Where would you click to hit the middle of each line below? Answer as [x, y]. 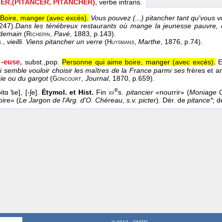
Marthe [149, 42]
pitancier [139, 92]
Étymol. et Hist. [68, 92]
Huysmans [121, 42]
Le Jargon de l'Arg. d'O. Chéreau [71, 100]
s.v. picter [141, 100]
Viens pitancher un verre [64, 42]
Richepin [38, 34]
